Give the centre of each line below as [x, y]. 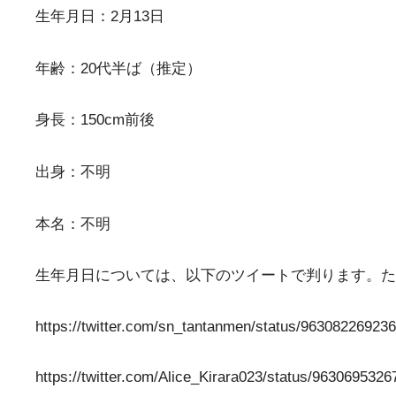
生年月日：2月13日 [100, 17]
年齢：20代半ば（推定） [118, 68]
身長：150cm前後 [95, 120]
